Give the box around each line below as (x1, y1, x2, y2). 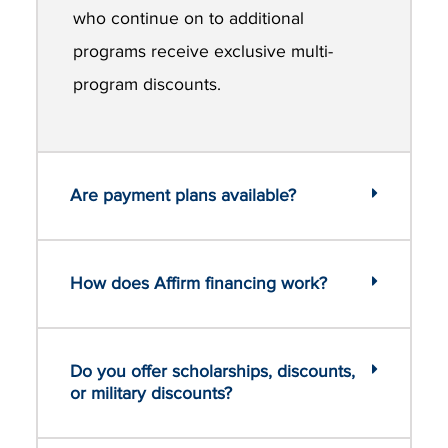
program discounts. (73, 74, 222, 96)
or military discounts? (70, 382, 232, 404)
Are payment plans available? (70, 184, 296, 206)
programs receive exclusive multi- (73, 41, 334, 63)
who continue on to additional (73, 8, 305, 30)
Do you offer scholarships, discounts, (70, 360, 355, 382)
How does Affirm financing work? (70, 272, 327, 294)
